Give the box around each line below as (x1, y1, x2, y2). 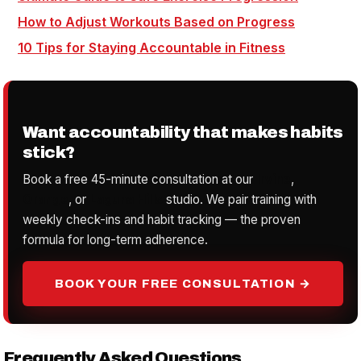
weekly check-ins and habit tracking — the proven (23, 211, 301, 227)
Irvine (256, 171, 291, 187)
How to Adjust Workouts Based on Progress (18, 13, 295, 30)
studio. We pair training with (163, 191, 317, 207)
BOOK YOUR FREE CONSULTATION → (54, 276, 312, 290)
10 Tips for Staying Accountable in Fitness (18, 39, 285, 56)
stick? (23, 143, 75, 161)
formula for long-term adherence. (23, 231, 208, 247)
